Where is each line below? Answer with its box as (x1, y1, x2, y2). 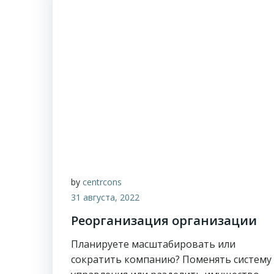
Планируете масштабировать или (71, 237, 235, 251)
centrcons (83, 176, 122, 188)
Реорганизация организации (71, 212, 257, 229)
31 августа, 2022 (71, 191, 139, 203)
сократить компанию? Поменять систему (71, 253, 272, 266)
